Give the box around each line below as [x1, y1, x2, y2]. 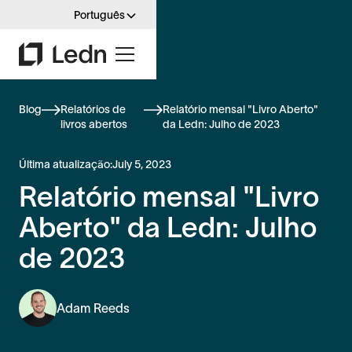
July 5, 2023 [112, 157, 171, 170]
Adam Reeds [57, 300, 130, 315]
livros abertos [60, 117, 127, 130]
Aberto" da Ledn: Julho [19, 211, 317, 243]
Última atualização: [19, 157, 112, 170]
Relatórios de [60, 102, 126, 115]
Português [74, 9, 125, 21]
